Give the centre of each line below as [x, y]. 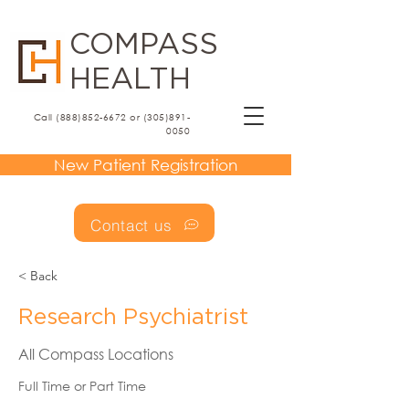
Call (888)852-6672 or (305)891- [111, 117]
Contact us [131, 225]
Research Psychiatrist [133, 318]
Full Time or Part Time [82, 386]
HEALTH [130, 79]
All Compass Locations [96, 354]
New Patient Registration [145, 165]
